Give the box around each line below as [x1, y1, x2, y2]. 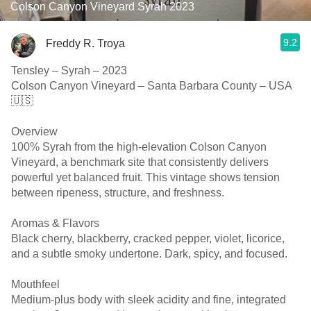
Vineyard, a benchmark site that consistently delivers [11, 156, 269, 168]
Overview [11, 126, 58, 137]
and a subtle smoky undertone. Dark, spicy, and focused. [11, 248, 287, 260]
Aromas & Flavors [11, 217, 99, 229]
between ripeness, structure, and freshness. [11, 187, 224, 199]
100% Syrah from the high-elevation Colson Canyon [11, 141, 267, 153]
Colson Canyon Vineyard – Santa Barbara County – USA [11, 80, 292, 92]
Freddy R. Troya [46, 37, 125, 49]
